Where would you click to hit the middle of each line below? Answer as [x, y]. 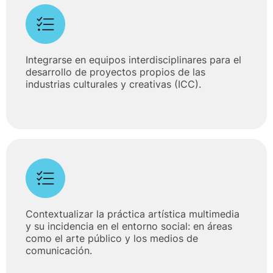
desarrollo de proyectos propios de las [115, 72]
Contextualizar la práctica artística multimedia [133, 214]
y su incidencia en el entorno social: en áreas [129, 226]
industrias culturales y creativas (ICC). [113, 84]
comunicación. [59, 250]
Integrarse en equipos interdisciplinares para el [133, 59]
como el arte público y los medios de [112, 238]
